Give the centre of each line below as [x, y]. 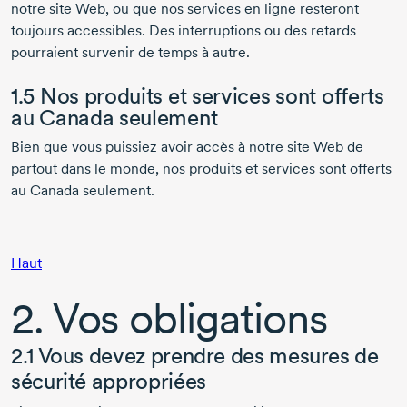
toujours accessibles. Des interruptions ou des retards [184, 31]
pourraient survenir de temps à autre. [130, 53]
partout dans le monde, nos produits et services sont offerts [201, 169]
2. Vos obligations [169, 318]
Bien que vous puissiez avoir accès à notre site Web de [187, 147]
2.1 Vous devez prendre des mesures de [195, 356]
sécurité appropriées [109, 382]
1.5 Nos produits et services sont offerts [198, 96]
